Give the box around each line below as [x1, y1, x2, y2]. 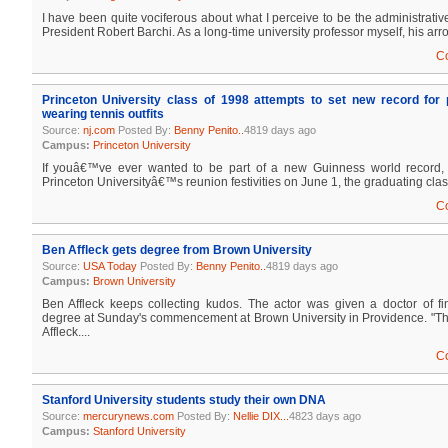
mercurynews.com [82, 410, 174, 422]
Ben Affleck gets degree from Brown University [41, 243, 312, 257]
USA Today [82, 260, 137, 272]
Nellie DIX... [232, 410, 289, 422]
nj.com [82, 124, 115, 136]
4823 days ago [288, 410, 361, 422]
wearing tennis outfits [41, 107, 164, 121]
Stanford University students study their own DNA [41, 393, 326, 407]
